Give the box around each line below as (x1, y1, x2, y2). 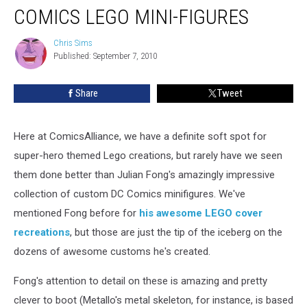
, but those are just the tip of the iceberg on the (70, 225, 282, 238)
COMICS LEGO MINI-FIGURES (14, 4, 249, 29)
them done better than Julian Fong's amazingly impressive (14, 168, 275, 181)
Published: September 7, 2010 (53, 50, 157, 61)
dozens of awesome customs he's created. (14, 245, 210, 258)
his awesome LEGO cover (139, 206, 262, 219)
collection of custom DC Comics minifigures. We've (14, 187, 245, 200)
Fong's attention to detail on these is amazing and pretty (14, 274, 267, 287)
